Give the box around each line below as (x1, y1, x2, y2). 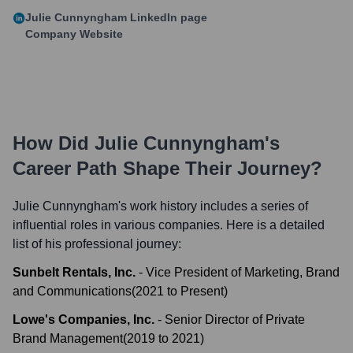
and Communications (13, 284, 132, 298)
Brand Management (13, 332, 123, 345)
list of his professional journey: (13, 237, 181, 251)
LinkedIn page (127, 11, 207, 24)
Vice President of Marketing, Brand (146, 266, 340, 279)
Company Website (25, 28, 123, 40)
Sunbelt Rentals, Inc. (13, 266, 136, 279)
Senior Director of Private (165, 313, 305, 326)
